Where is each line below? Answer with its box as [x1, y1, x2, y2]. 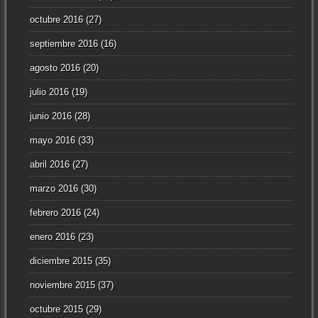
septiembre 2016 [29, 38, 98, 50]
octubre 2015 [29, 304, 83, 315]
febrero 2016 [29, 207, 81, 219]
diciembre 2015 [29, 256, 92, 267]
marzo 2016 [29, 183, 78, 194]
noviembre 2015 [29, 280, 95, 291]
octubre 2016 [29, 14, 83, 26]
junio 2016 [29, 111, 72, 122]
